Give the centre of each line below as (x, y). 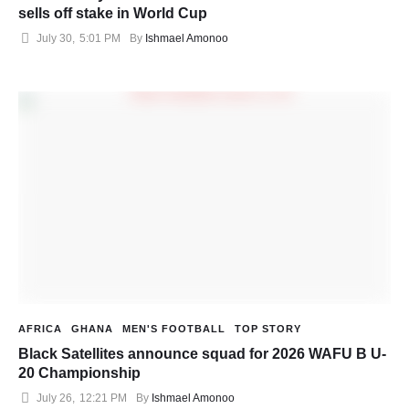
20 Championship (79, 372)
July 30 (54, 39)
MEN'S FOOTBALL (174, 328)
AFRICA (40, 328)
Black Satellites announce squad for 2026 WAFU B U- (202, 353)
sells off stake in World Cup (113, 14)
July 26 (54, 398)
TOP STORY (268, 328)
